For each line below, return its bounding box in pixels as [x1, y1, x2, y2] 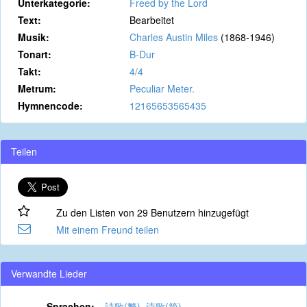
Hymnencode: [18, 99, 83, 112]
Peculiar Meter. [129, 82, 195, 95]
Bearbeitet [129, 13, 174, 27]
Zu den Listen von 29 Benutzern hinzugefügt [56, 206, 249, 219]
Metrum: [18, 82, 56, 95]
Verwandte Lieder [11, 267, 87, 280]
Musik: [18, 30, 49, 44]
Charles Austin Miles [129, 30, 218, 44]
